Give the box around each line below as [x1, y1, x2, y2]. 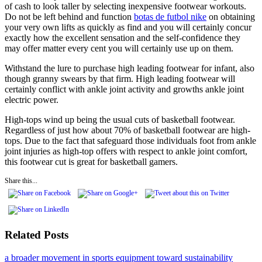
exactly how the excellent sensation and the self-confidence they [5, 32, 240, 43]
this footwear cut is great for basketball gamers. [5, 156, 178, 167]
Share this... [5, 176, 37, 185]
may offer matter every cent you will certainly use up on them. [5, 43, 233, 53]
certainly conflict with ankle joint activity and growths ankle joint [5, 84, 244, 94]
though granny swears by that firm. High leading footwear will [5, 73, 235, 84]
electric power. [5, 94, 58, 105]
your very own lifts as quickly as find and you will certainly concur [5, 22, 251, 32]
